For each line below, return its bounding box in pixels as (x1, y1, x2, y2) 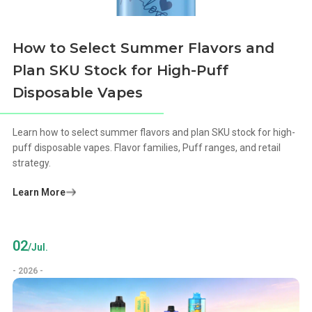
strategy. (13, 157, 52, 169)
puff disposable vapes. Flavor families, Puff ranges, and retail (13, 142, 281, 154)
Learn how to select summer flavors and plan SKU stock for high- (13, 127, 296, 139)
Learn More (13, 187, 66, 198)
